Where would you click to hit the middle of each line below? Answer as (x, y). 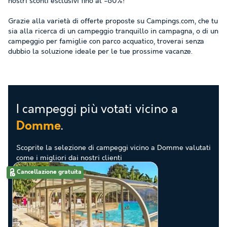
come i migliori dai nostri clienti (69, 158)
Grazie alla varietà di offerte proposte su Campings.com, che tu (113, 21)
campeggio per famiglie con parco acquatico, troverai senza (106, 42)
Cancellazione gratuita (49, 172)
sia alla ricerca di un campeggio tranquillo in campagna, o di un (113, 31)
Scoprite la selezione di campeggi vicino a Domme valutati (113, 148)
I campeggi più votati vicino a (97, 109)
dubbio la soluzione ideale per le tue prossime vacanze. (100, 52)
